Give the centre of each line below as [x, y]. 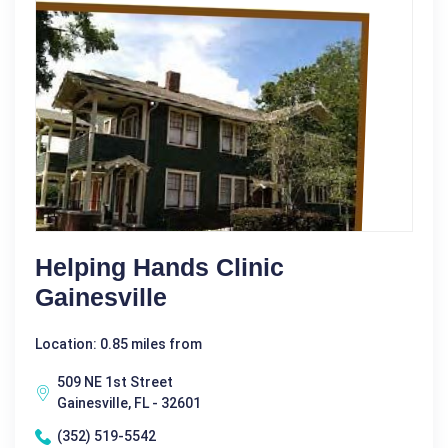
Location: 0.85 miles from [118, 344]
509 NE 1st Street [115, 382]
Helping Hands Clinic [159, 267]
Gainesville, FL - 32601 [129, 403]
